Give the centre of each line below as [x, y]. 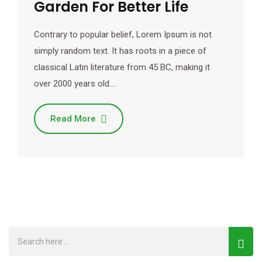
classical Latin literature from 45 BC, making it [122, 68]
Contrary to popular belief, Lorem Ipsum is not [123, 35]
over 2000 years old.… [75, 84]
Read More [73, 119]
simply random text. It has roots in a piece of [120, 51]
